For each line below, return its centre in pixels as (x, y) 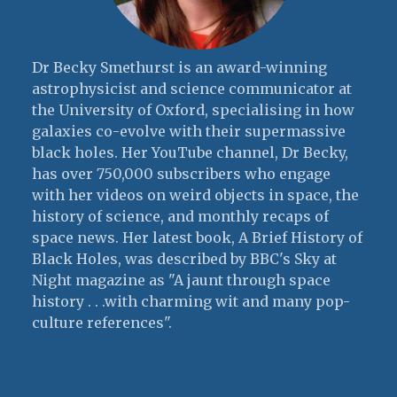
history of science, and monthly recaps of (180, 217)
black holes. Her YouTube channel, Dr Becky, (190, 153)
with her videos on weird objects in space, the (195, 195)
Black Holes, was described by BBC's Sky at (184, 259)
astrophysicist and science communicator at (192, 89)
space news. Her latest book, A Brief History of (197, 238)
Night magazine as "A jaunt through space (181, 280)
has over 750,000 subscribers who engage (181, 174)
